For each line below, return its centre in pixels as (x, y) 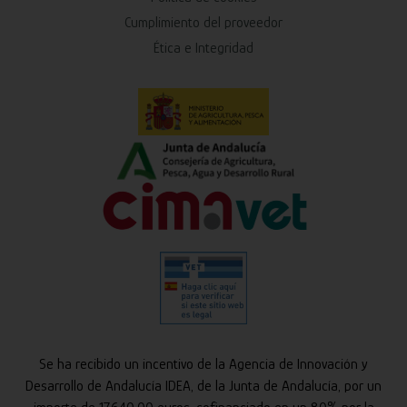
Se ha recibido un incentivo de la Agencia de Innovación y (203, 365)
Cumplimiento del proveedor (203, 23)
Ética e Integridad (203, 49)
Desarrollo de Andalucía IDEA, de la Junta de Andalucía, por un (203, 387)
